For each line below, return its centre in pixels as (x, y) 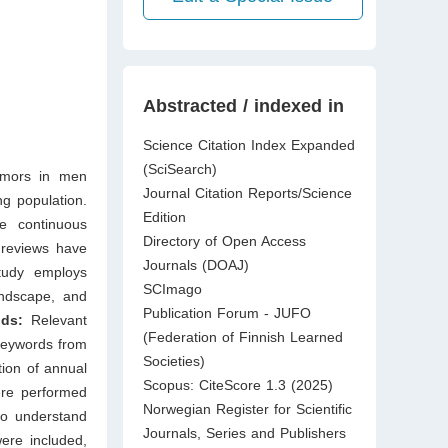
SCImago (172, 289)
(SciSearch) (179, 169)
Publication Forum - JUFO (226, 313)
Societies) (173, 361)
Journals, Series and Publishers (244, 433)
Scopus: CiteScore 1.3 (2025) (237, 385)
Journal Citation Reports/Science (247, 193)
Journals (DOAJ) (195, 265)
